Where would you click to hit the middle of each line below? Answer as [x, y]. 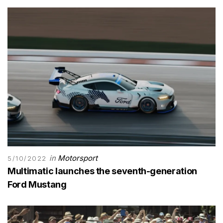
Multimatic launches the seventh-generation [102, 171]
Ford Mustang [37, 184]
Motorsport [78, 158]
